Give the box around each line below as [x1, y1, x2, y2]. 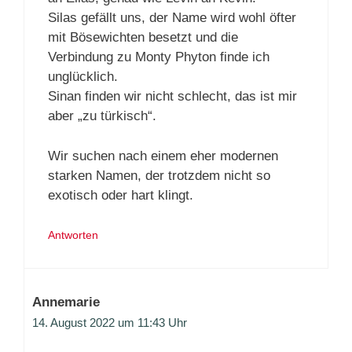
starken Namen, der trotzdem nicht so [48, 167, 270, 183]
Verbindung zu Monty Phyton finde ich [48, 49, 269, 65]
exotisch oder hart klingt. [48, 187, 193, 203]
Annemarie [32, 295, 100, 310]
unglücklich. [48, 69, 118, 85]
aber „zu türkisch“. [48, 108, 156, 124]
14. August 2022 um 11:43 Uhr [32, 316, 187, 330]
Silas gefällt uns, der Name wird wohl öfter [48, 10, 296, 26]
